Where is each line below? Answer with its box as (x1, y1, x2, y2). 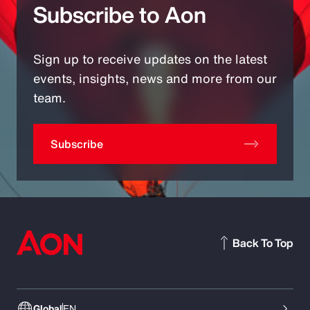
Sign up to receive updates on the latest (33, 50, 267, 69)
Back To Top (232, 235, 293, 252)
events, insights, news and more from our (33, 69, 277, 88)
